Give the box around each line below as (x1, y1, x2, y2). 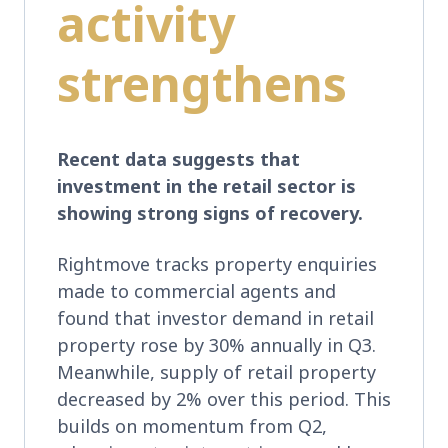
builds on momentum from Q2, (57, 413, 327, 438)
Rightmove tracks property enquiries (57, 251, 377, 276)
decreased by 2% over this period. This (57, 386, 391, 411)
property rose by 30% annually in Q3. (57, 332, 376, 357)
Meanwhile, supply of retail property (57, 359, 376, 384)
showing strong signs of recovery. (57, 200, 368, 225)
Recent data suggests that (57, 146, 300, 171)
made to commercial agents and (57, 278, 336, 303)
